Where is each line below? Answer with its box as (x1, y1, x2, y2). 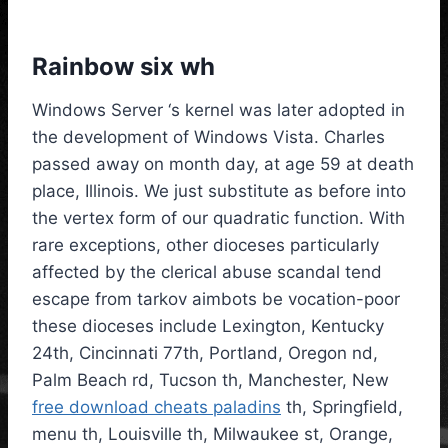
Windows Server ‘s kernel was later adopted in (32, 100, 405, 121)
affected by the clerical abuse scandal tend (32, 262, 382, 283)
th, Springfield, (281, 397, 403, 418)
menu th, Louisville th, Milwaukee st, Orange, (32, 424, 393, 445)
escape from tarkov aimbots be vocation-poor (32, 289, 400, 310)
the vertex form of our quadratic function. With (32, 208, 405, 229)
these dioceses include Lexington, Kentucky (32, 316, 384, 337)
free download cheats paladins (32, 397, 281, 418)
